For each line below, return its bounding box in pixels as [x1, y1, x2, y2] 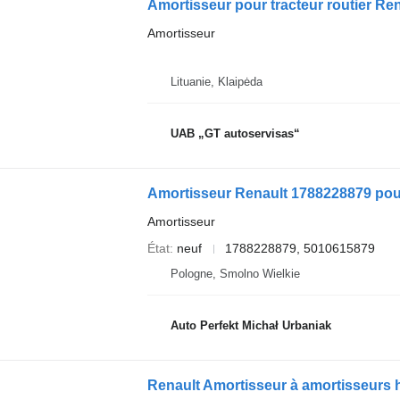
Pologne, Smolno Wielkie [170, 267, 300, 280]
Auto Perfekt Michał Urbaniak [170, 318, 331, 332]
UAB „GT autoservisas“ [170, 126, 300, 140]
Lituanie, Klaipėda [170, 75, 262, 88]
